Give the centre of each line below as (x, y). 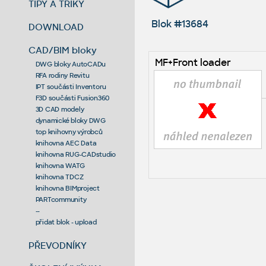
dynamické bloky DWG (70, 120)
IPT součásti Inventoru (71, 86)
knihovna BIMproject (67, 188)
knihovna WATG (60, 165)
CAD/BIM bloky (63, 50)
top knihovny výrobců (69, 132)
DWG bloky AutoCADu (71, 64)
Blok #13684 (180, 24)
